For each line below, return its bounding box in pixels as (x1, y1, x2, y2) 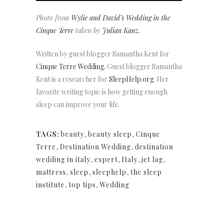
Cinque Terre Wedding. (36, 62, 106, 72)
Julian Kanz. (102, 26, 140, 36)
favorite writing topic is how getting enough (36, 87, 167, 97)
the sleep (130, 167, 162, 177)
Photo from (36, 13, 71, 23)
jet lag (142, 155, 163, 164)
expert (94, 155, 118, 164)
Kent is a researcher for (36, 74, 109, 84)
